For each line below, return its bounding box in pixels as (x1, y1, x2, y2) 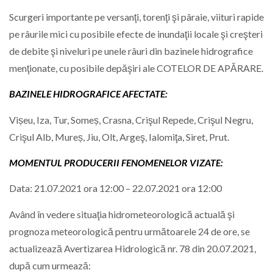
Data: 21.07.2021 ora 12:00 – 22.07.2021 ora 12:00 (9, 182, 222, 194)
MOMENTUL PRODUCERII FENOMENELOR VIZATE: (9, 157, 223, 168)
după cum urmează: (9, 259, 91, 271)
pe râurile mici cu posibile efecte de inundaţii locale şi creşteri (9, 27, 263, 40)
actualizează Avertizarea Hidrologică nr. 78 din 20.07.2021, (9, 242, 256, 254)
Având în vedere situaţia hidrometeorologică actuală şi (9, 208, 235, 220)
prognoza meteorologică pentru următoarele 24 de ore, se (9, 225, 250, 237)
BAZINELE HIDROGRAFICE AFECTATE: (9, 88, 168, 100)
